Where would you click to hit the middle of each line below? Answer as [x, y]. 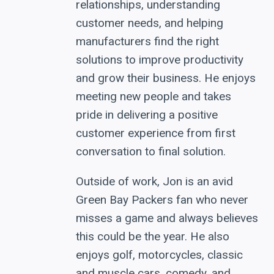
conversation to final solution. [151, 152]
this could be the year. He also [153, 237]
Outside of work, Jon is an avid [154, 182]
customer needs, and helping [150, 23]
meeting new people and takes [154, 97]
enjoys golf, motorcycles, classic [159, 255]
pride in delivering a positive [147, 115]
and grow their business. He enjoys [166, 78]
